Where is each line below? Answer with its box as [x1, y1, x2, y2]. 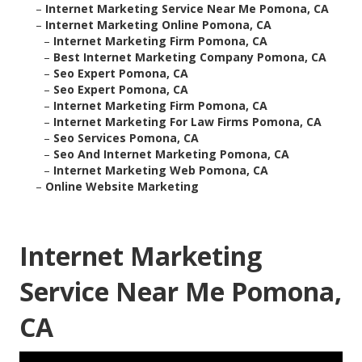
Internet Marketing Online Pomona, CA [45, 17, 271, 33]
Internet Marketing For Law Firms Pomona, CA [53, 114, 322, 130]
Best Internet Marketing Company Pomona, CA [53, 49, 326, 65]
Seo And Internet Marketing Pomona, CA [53, 146, 289, 162]
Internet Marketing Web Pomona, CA [53, 162, 268, 179]
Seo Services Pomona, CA [53, 130, 199, 146]
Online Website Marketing [45, 179, 199, 195]
